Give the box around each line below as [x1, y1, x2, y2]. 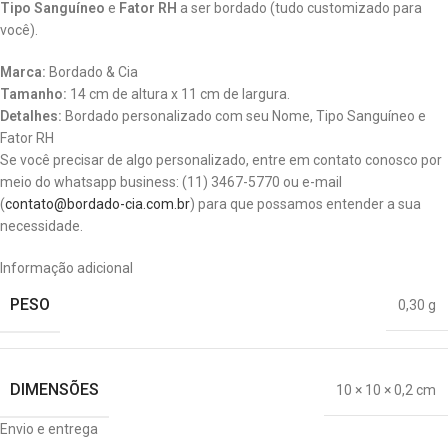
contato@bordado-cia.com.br [5, 195, 190, 212]
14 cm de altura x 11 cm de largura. [67, 85, 290, 102]
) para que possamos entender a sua [190, 195, 421, 212]
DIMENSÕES [10, 379, 99, 399]
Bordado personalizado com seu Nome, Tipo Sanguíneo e [62, 107, 426, 124]
